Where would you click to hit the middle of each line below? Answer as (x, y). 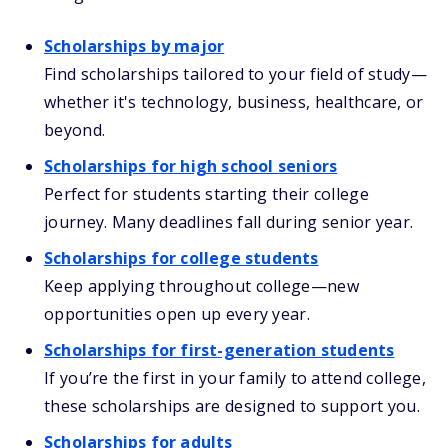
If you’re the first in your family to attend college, (235, 378)
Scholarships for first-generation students (219, 350)
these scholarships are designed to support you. (232, 406)
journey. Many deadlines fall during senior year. (229, 222)
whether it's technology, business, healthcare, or (234, 102)
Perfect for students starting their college (206, 194)
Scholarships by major (134, 46)
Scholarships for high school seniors (191, 166)
